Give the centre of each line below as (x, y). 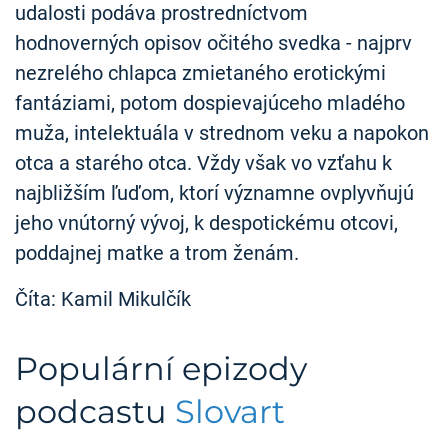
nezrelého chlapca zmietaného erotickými (200, 73)
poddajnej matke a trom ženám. (157, 253)
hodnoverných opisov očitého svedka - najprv (213, 43)
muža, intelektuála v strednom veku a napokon (222, 133)
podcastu (95, 411)
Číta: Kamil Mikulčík (103, 299)
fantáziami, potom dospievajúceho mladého (210, 103)
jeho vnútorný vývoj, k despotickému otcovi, (206, 223)
